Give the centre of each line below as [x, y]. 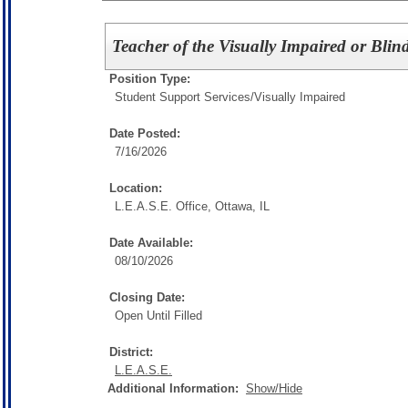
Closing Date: [147, 297]
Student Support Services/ [184, 97]
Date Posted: [145, 133]
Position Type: [150, 79]
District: [131, 352]
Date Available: [151, 243]
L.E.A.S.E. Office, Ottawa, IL [192, 206]
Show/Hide [274, 388]
